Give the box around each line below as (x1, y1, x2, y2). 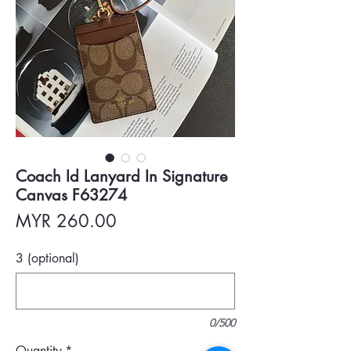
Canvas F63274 (16, 185, 127, 205)
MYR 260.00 (16, 210, 117, 232)
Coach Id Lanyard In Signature (16, 166, 227, 186)
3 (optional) (16, 250, 79, 266)
